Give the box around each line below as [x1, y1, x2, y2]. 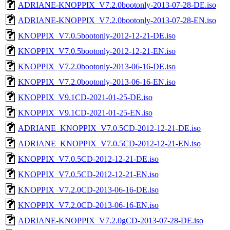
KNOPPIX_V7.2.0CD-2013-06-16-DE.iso [18, 185, 159, 194]
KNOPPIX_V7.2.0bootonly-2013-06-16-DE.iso [18, 62, 176, 71]
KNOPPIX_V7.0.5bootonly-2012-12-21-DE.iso [18, 31, 176, 40]
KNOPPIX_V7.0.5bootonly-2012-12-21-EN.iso [18, 46, 176, 55]
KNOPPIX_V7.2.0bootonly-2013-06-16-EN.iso [18, 77, 176, 86]
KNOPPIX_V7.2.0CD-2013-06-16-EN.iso [18, 200, 159, 209]
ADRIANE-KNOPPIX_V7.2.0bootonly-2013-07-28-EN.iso [18, 15, 216, 25]
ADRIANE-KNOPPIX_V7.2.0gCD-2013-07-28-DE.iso [18, 216, 203, 225]
